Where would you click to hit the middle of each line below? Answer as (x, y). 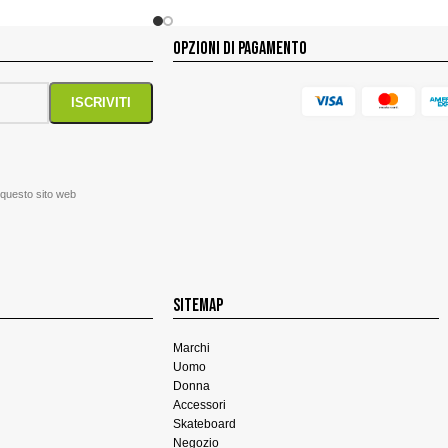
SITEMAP (197, 305)
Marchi (191, 347)
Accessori (199, 404)
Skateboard (204, 423)
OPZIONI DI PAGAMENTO (239, 48)
